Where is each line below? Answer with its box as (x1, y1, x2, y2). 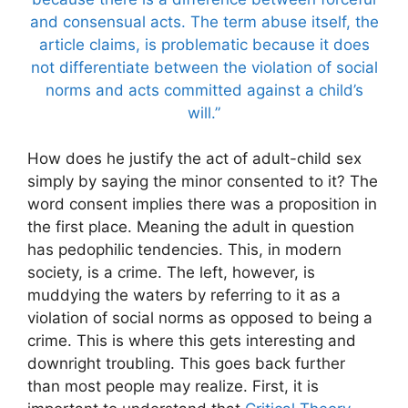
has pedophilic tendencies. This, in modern (27, 240, 342, 260)
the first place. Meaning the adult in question (27, 218, 354, 237)
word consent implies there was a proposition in (27, 195, 377, 214)
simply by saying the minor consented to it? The (27, 172, 378, 191)
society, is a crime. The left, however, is (27, 263, 315, 282)
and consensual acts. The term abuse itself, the (29, 12, 379, 31)
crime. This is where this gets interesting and (27, 331, 356, 351)
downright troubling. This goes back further (27, 354, 345, 373)
